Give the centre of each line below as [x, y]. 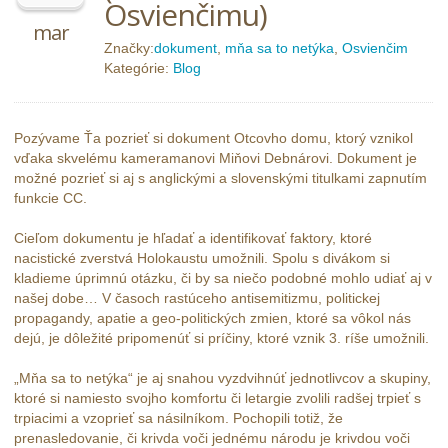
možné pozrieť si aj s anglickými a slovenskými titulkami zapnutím [220, 178]
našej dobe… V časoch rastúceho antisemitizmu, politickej [197, 298]
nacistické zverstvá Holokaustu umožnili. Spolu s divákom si [202, 258]
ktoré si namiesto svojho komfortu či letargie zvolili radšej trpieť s [217, 398]
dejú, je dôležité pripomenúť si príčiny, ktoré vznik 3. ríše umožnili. [221, 338]
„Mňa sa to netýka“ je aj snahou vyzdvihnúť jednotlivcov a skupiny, [222, 378]
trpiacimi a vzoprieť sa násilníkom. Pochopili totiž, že [178, 418]
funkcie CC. [50, 198]
